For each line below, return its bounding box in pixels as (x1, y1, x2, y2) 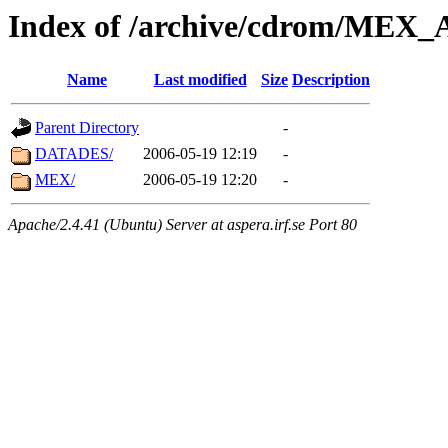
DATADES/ (35, 145, 113, 163)
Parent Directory (35, 119, 139, 137)
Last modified (153, 71, 247, 89)
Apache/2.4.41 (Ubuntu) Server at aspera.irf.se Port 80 (8, 216, 357, 234)
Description (292, 71, 370, 89)
